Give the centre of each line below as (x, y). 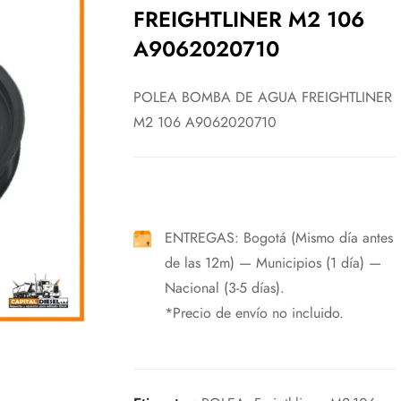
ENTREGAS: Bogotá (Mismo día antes (278, 238)
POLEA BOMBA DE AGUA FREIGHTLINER (262, 97)
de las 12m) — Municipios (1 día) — (273, 263)
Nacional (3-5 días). (224, 288)
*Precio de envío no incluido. (254, 313)
